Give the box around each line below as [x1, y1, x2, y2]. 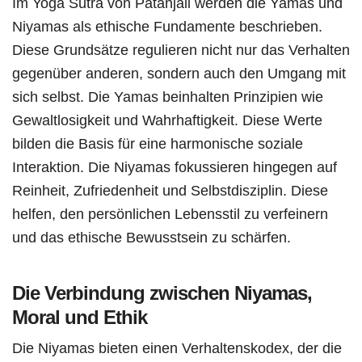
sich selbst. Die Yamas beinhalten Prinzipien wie [12, 87, 323, 105]
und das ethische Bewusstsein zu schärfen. [12, 228, 291, 246]
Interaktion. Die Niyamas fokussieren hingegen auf [12, 158, 337, 175]
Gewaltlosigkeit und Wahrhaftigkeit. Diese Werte [12, 111, 322, 128]
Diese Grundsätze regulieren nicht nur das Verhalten [12, 40, 350, 58]
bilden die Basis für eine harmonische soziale [12, 134, 303, 152]
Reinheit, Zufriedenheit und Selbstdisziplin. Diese [12, 181, 328, 199]
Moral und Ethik [12, 305, 147, 328]
